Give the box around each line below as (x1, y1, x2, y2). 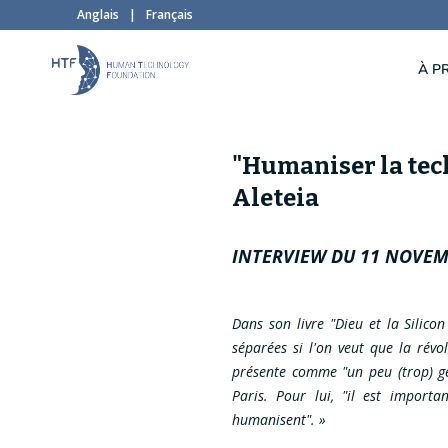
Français (146, 6, 193, 23)
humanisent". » (232, 410, 326, 429)
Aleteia (232, 184, 319, 212)
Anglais (77, 6, 119, 23)
